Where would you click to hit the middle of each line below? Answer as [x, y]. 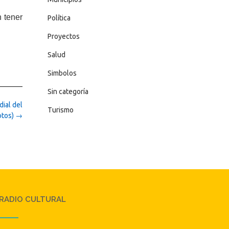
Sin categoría [68, 91]
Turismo [60, 110]
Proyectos [63, 36]
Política [59, 18]
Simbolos [62, 73]
